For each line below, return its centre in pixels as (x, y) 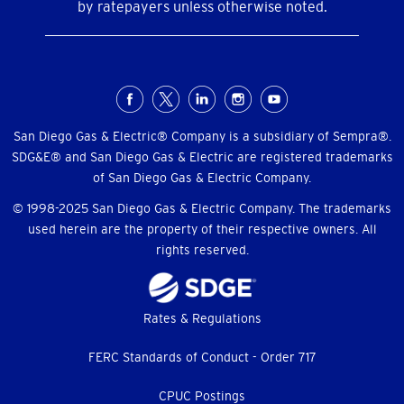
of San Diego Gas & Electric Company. (202, 178)
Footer (55, 324)
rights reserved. (202, 250)
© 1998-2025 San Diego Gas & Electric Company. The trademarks (202, 209)
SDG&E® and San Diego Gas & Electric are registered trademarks (202, 157)
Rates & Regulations (202, 318)
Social (52, 106)
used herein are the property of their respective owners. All (202, 230)
